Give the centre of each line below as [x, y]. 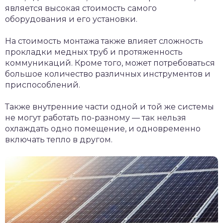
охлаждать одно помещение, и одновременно [103, 129]
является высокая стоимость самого [81, 8]
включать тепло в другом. [59, 140]
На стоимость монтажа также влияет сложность [104, 41]
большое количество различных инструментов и [108, 74]
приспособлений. [43, 85]
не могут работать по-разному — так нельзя [96, 118]
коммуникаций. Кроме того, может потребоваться [110, 63]
